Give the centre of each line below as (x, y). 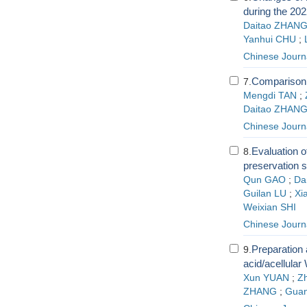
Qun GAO (264, 180)
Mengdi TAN (270, 96)
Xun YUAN (266, 278)
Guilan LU (265, 194)
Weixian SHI (269, 207)
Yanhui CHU (269, 39)
